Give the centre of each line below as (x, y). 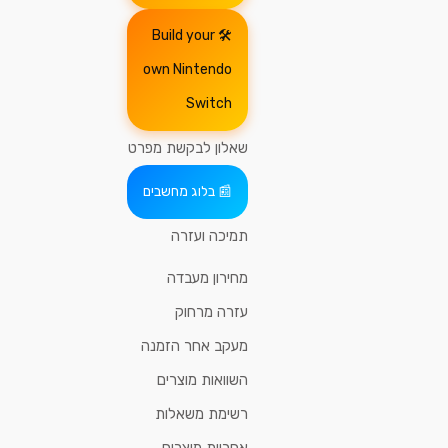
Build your (183, 36)
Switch (209, 104)
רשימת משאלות (201, 414)
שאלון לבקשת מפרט (188, 148)
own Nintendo (187, 70)
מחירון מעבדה (207, 278)
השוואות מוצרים (202, 380)
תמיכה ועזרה (209, 236)
